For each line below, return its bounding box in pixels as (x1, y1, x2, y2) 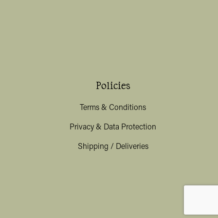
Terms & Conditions (80, 104, 146, 112)
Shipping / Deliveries (77, 143, 148, 151)
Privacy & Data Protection (70, 124, 156, 132)
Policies (95, 79, 130, 91)
